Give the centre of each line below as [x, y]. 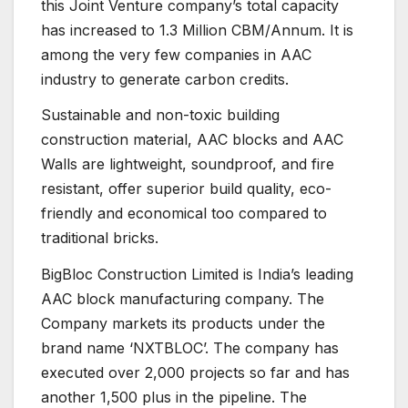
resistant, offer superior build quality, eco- [186, 189]
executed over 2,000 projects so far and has [195, 373]
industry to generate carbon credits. [165, 79]
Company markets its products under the [183, 324]
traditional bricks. [100, 238]
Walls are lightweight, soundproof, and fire [188, 164]
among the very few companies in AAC [176, 54]
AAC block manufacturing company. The [183, 299]
